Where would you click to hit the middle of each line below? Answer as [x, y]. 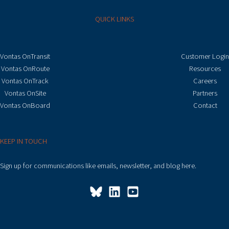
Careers [205, 81]
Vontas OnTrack [25, 81]
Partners [205, 94]
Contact [205, 106]
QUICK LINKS [114, 19]
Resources [205, 69]
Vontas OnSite [25, 94]
